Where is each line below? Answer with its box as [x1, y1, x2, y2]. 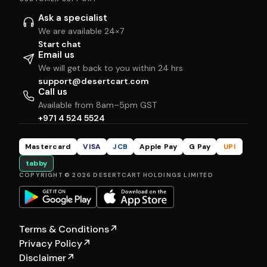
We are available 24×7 [38, 25, 124, 36]
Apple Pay [139, 141, 178, 151]
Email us [38, 48, 74, 61]
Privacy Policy [19, 237, 82, 250]
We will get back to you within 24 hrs [38, 62, 183, 73]
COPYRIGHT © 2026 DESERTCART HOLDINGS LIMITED [19, 170, 213, 179]
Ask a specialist [38, 11, 107, 24]
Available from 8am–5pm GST [38, 99, 157, 110]
